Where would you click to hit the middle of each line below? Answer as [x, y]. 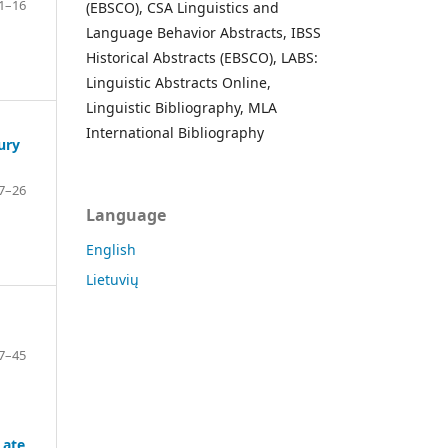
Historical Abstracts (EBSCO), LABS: [202, 57]
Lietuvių [112, 279]
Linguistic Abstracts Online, [178, 82]
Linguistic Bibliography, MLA [181, 107]
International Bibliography [175, 132]
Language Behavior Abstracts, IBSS [203, 32]
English [111, 249]
